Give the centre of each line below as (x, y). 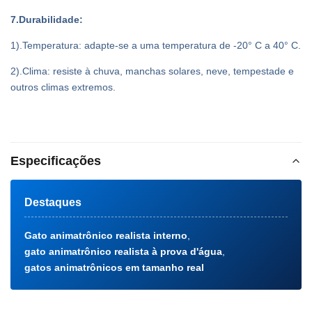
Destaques (53, 202)
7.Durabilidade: (47, 19)
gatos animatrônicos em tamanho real (114, 267)
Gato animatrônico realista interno (106, 235)
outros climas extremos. (63, 87)
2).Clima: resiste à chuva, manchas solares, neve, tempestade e (152, 71)
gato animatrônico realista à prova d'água (123, 251)
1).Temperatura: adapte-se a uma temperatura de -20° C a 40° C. (156, 45)
